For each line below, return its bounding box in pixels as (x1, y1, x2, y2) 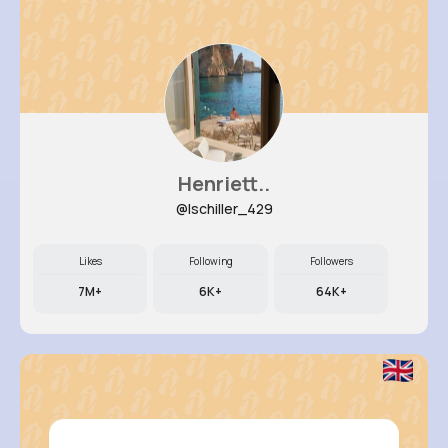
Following (188, 254, 233, 268)
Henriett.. (178, 170, 270, 197)
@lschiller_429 (175, 199, 273, 218)
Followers (309, 254, 353, 268)
